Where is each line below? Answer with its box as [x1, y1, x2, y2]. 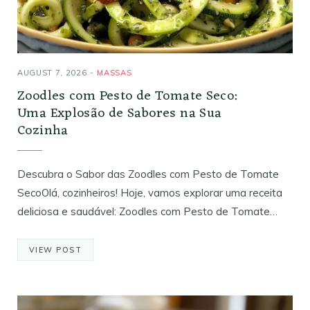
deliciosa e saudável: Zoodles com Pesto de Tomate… [17, 205, 277, 219]
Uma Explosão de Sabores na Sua [17, 102, 222, 126]
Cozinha [17, 119, 69, 143]
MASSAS [97, 68, 132, 78]
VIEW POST [29, 245, 82, 255]
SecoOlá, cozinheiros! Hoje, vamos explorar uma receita [17, 186, 282, 200]
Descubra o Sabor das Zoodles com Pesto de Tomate [17, 167, 279, 181]
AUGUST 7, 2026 [17, 68, 87, 78]
